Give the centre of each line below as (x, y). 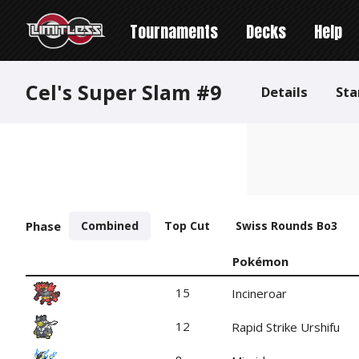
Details (284, 92)
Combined (110, 226)
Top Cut (187, 226)
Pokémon (260, 261)
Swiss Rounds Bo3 (286, 226)
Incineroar (259, 293)
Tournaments (174, 32)
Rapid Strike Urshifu (286, 327)
